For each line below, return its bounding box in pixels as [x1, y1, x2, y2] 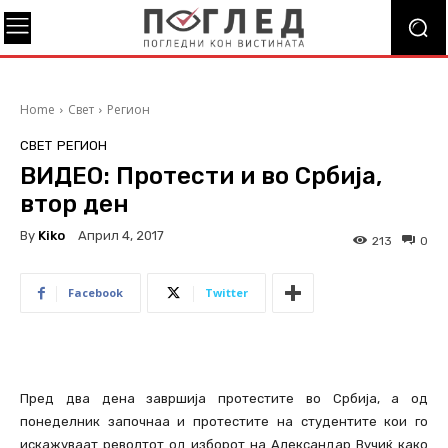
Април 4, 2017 [78, 228, 164, 244]
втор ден [20, 190, 129, 218]
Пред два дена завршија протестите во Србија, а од [20, 391, 428, 407]
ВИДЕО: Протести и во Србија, [20, 162, 382, 190]
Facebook [68, 285, 123, 301]
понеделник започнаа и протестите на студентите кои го [20, 414, 428, 430]
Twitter [205, 285, 248, 301]
